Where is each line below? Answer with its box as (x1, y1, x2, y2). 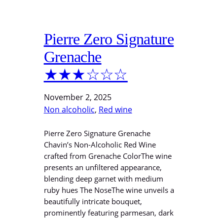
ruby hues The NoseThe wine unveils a (43, 185, 174, 195)
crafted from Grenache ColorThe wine (43, 151, 172, 161)
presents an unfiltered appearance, (43, 162, 162, 172)
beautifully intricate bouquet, (43, 196, 142, 206)
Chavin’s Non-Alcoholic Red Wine (43, 140, 156, 149)
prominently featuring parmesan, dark (43, 208, 174, 218)
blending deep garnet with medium (43, 174, 163, 184)
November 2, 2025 (43, 92, 111, 103)
